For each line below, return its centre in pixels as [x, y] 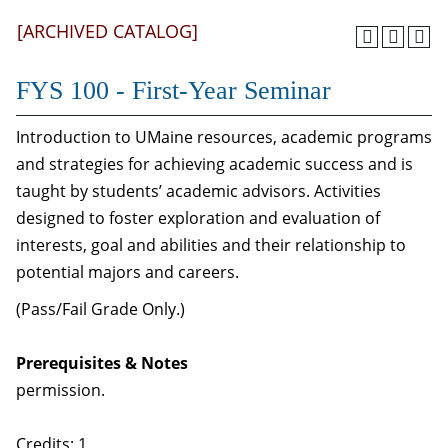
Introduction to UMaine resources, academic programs [224, 137]
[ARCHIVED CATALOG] [107, 31]
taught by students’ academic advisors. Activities [198, 191]
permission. [60, 390]
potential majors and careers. [127, 272]
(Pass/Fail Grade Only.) [100, 309]
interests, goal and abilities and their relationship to [211, 245]
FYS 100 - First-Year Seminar [173, 90]
